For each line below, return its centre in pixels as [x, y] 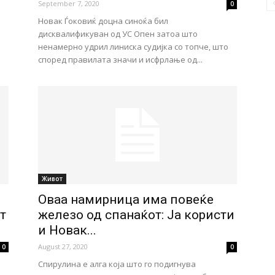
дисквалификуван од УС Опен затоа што [118, 34]
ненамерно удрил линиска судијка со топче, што [133, 47]
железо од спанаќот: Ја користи [136, 215]
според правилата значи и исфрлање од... [120, 60]
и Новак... [67, 230]
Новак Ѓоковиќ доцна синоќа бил [103, 21]
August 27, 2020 [63, 246]
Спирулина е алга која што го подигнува [117, 264]
